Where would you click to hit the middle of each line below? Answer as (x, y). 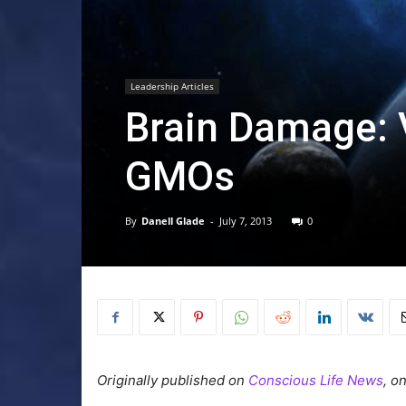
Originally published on (173, 381)
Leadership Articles (172, 87)
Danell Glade (173, 221)
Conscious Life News (316, 381)
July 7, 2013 (246, 221)
